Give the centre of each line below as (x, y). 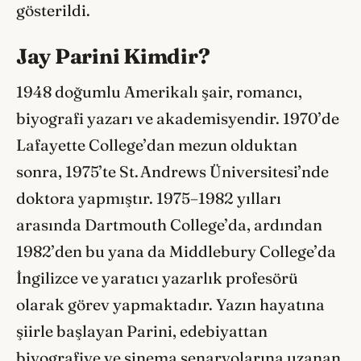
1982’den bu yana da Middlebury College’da (176, 251)
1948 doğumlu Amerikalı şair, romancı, (159, 91)
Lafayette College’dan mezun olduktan (157, 145)
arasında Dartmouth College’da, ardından (169, 224)
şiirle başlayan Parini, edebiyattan (142, 331)
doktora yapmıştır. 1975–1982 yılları (149, 198)
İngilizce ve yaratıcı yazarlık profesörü (157, 278)
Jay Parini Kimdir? (113, 56)
